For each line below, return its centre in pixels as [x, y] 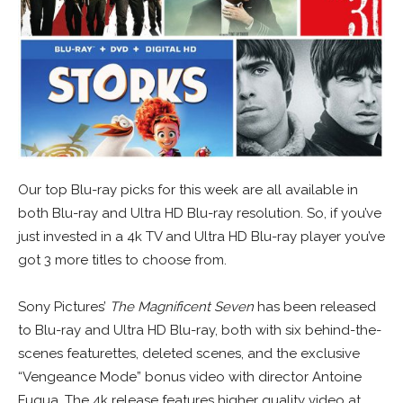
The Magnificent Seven [182, 307]
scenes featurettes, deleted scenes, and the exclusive [189, 354]
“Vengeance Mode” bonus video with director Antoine [190, 377]
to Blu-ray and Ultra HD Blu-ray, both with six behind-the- [200, 331]
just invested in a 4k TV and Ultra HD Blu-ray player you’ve [201, 237]
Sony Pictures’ [64, 307]
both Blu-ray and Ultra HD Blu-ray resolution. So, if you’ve [200, 214]
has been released [315, 307]
